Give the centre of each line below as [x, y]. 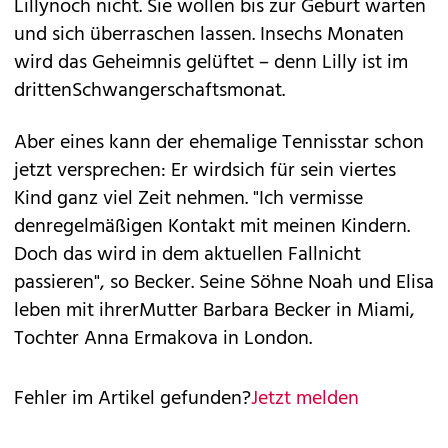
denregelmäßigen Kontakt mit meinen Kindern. [212, 227]
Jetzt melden [305, 399]
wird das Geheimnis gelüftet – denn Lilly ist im [211, 63]
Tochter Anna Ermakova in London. [163, 339]
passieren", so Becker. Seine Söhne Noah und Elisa [224, 283]
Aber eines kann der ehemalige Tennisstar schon [219, 143]
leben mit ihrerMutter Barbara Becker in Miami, [214, 311]
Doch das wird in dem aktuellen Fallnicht [187, 255]
